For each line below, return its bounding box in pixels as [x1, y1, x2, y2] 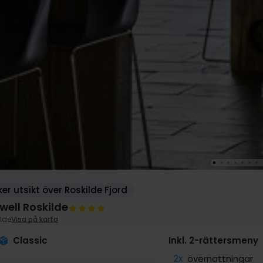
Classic [13, 234, 48, 247]
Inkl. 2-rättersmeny [168, 234, 259, 247]
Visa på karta [11, 214, 58, 225]
